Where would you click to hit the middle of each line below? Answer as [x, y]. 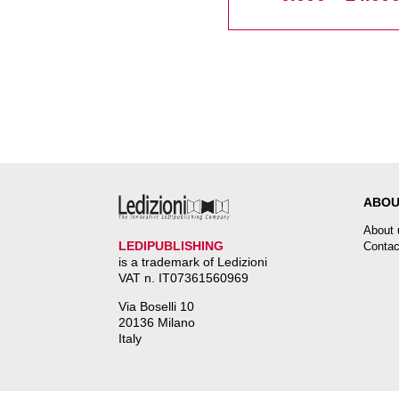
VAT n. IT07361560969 [183, 278]
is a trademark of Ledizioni [193, 262]
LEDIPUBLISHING [171, 246]
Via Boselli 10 [156, 307]
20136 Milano [157, 323]
